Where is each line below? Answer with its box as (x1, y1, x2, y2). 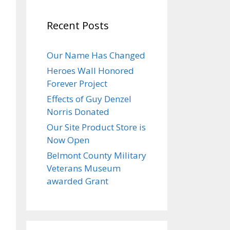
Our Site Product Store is (47, 121, 146, 133)
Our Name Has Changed (47, 49, 145, 61)
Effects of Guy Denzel (47, 93, 131, 105)
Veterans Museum (47, 162, 121, 174)
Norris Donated (47, 106, 109, 118)
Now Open (47, 134, 89, 146)
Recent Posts (47, 18, 109, 32)
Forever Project (47, 78, 107, 89)
